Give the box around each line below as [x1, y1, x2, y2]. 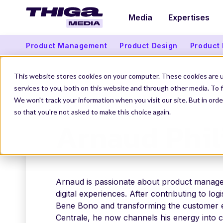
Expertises [168, 12, 210, 22]
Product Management [26, 41, 108, 50]
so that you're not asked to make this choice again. [14, 108, 171, 116]
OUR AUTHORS [111, 97, 160, 105]
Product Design [119, 41, 178, 50]
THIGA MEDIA [56, 97, 100, 105]
